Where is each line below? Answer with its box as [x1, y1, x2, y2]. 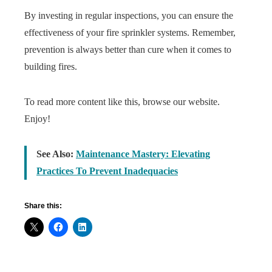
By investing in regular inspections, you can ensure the [24, 10, 233, 21]
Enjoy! [24, 114, 50, 124]
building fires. [24, 61, 77, 72]
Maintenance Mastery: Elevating [76, 149, 210, 159]
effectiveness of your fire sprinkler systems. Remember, [24, 27, 236, 38]
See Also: [36, 149, 76, 159]
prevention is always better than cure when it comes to [24, 44, 231, 55]
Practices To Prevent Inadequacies [36, 166, 178, 176]
